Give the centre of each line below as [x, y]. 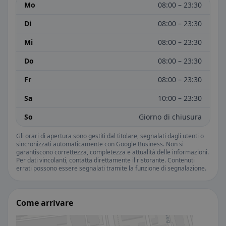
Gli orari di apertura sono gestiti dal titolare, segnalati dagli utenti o [110, 136]
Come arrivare [45, 203]
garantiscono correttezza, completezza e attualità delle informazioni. [112, 152]
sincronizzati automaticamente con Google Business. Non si [100, 144]
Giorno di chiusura [170, 117]
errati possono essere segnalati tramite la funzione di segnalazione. [111, 168]
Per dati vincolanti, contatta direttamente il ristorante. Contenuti [105, 160]
